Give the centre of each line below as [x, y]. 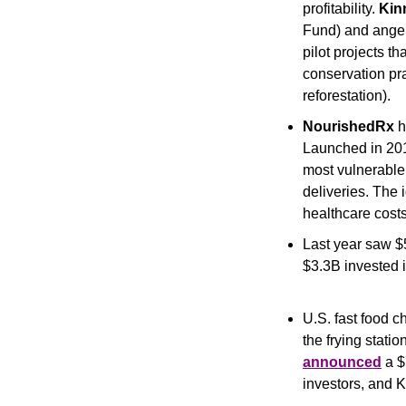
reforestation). [348, 96]
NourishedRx [348, 126]
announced [342, 362]
